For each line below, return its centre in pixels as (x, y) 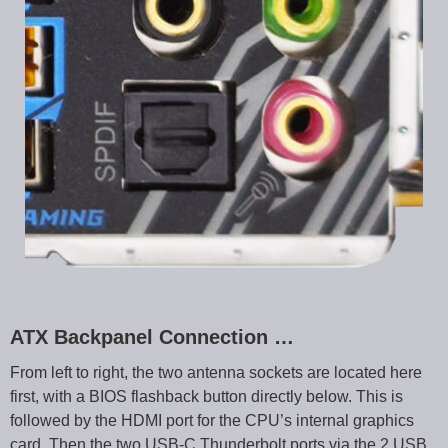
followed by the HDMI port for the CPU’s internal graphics (212, 420)
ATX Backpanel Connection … (152, 336)
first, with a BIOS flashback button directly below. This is (206, 396)
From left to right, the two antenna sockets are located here (216, 372)
